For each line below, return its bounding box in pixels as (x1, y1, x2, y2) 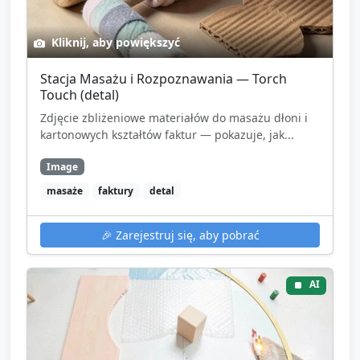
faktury (98, 183, 134, 198)
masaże (46, 183, 83, 198)
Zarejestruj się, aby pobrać (112, 227, 260, 243)
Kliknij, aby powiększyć (48, 34, 180, 50)
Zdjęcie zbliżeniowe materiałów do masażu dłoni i (40, 109, 308, 125)
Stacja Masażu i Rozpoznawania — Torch (40, 69, 287, 88)
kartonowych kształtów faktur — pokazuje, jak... (40, 126, 294, 142)
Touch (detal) (40, 85, 119, 104)
